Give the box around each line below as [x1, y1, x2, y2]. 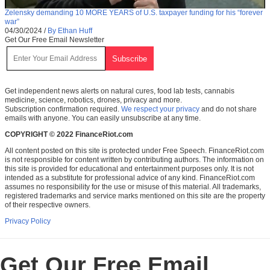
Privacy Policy [5, 216, 51, 225]
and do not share [199, 104, 257, 113]
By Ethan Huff [48, 26, 92, 35]
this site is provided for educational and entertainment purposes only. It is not [5, 164, 254, 173]
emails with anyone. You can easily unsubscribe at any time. [5, 113, 201, 122]
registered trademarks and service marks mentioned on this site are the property [5, 191, 265, 200]
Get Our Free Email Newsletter [5, 35, 104, 44]
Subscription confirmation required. [5, 104, 121, 113]
